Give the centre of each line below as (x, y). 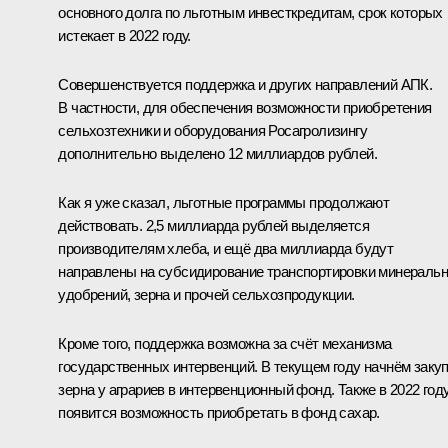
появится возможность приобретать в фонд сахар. (219, 412)
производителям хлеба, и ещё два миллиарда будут (226, 248)
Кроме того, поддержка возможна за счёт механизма (225, 343)
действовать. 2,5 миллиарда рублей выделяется (213, 225)
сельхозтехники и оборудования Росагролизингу (212, 130)
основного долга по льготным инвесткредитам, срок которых (250, 12)
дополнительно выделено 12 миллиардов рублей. (217, 153)
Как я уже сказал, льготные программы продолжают (224, 202)
